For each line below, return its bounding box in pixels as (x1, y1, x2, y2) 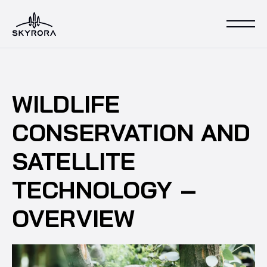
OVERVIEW (12, 203, 135, 233)
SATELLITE (12, 146, 136, 176)
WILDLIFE (12, 89, 120, 119)
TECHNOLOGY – (12, 175, 197, 204)
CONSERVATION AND (12, 117, 251, 147)
